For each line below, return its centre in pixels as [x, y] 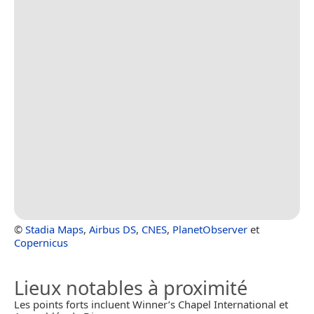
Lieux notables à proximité [131, 288]
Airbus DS [112, 230]
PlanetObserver [210, 230]
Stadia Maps [54, 230]
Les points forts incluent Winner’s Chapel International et [151, 305]
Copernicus [41, 243]
